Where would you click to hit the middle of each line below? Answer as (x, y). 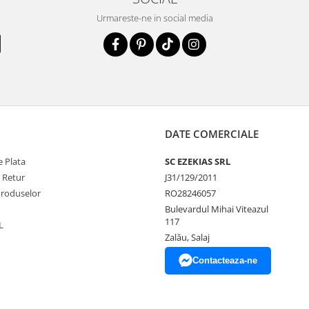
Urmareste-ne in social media (154, 18)
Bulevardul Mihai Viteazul (217, 209)
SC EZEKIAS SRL (198, 161)
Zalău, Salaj (187, 237)
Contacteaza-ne (225, 260)
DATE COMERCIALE (212, 134)
